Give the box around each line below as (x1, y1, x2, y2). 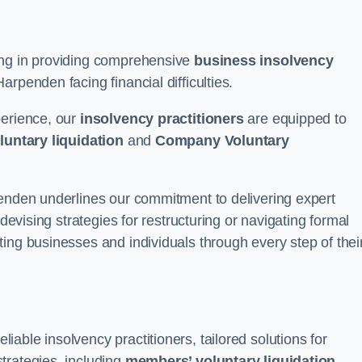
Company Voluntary (154, 133, 289, 149)
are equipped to (243, 111, 347, 127)
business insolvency (194, 53, 334, 69)
